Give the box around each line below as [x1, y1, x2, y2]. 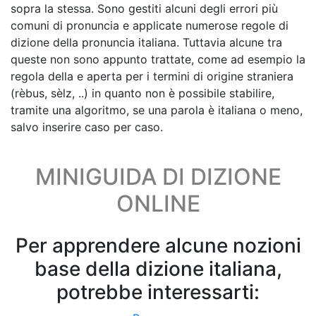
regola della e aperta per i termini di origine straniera [11, 69, 293, 83]
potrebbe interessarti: [56, 280, 260, 304]
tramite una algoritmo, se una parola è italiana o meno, [11, 103, 303, 117]
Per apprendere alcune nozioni [15, 233, 301, 257]
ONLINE [116, 190, 200, 217]
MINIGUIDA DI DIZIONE [35, 163, 281, 190]
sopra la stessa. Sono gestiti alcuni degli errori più [11, 1, 278, 16]
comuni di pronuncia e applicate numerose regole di [11, 18, 288, 32]
